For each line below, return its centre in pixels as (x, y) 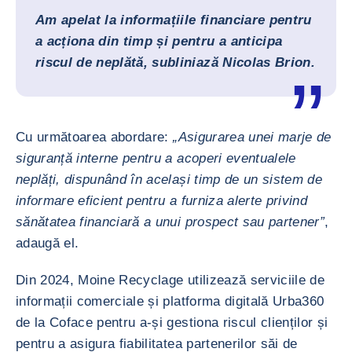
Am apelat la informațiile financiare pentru (174, 20)
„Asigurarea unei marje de (252, 137)
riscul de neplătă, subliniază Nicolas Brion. (175, 62)
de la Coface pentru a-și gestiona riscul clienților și (172, 323)
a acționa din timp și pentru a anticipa (159, 41)
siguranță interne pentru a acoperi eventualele (156, 158)
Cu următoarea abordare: (95, 137)
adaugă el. (48, 243)
